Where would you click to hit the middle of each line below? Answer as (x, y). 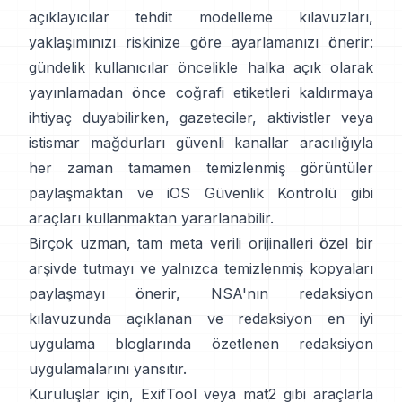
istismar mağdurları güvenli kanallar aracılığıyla (201, 142)
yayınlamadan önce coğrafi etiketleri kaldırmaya (201, 92)
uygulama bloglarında (110, 343)
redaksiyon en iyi (306, 318)
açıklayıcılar (69, 17)
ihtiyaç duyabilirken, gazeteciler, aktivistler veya (201, 117)
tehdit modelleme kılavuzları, (255, 17)
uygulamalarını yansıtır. (108, 368)
